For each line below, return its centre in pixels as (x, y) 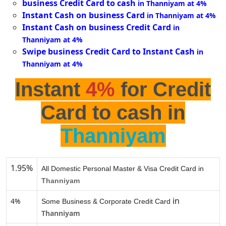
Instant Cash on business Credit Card (97, 27)
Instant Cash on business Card (83, 15)
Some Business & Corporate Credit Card (106, 202)
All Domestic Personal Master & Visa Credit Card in (123, 169)
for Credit (163, 90)
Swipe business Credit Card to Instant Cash (108, 52)
